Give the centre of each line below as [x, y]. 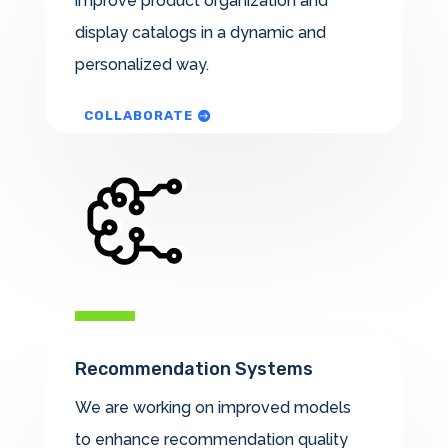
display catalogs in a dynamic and [200, 32]
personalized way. [141, 64]
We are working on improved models [212, 407]
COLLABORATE [138, 115]
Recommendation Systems [193, 368]
